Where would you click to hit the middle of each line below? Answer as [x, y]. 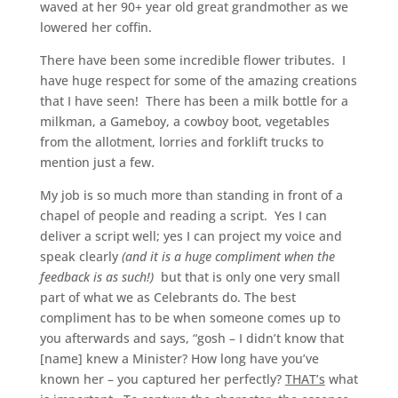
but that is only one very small [248, 277]
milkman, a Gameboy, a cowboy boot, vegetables [184, 122]
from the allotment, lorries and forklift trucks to [181, 142]
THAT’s [305, 379]
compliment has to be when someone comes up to [190, 318]
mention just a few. [97, 163]
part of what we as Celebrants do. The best [167, 298]
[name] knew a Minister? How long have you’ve [179, 359]
